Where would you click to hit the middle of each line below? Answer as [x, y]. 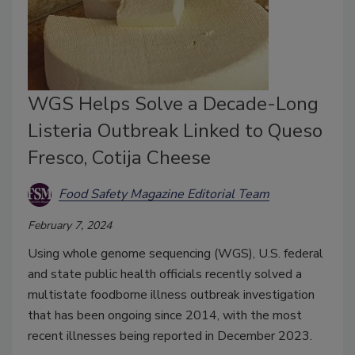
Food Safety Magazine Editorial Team [164, 195]
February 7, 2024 [70, 225]
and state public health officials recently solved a [165, 274]
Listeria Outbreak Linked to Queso [175, 130]
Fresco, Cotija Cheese [119, 157]
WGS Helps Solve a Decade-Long [173, 103]
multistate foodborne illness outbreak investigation [171, 294]
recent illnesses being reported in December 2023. [170, 336]
